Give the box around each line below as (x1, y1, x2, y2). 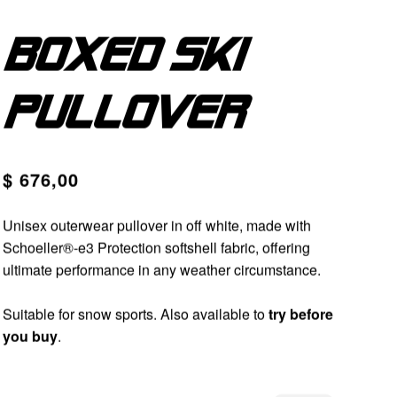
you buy (2, 326, 58, 346)
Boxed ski (2, 35, 242, 83)
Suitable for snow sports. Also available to (2, 304, 269, 324)
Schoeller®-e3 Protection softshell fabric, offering (2, 237, 310, 258)
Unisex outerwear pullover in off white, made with (2, 215, 311, 236)
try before (268, 304, 333, 324)
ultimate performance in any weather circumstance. (2, 260, 321, 280)
